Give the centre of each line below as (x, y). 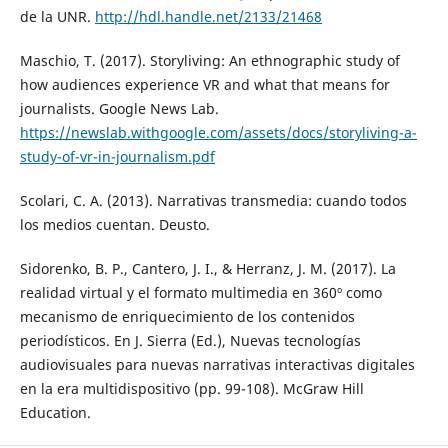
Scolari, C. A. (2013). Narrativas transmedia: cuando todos (213, 201)
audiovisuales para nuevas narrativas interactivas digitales (217, 365)
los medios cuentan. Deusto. (114, 225)
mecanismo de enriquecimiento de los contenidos (187, 317)
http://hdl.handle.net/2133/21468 (208, 17)
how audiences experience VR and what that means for (204, 85)
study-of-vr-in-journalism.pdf (117, 157)
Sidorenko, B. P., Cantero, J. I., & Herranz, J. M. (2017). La (207, 269)
